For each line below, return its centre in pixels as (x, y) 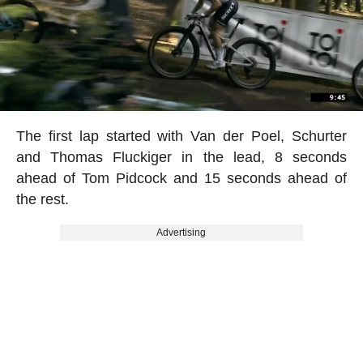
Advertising (181, 232)
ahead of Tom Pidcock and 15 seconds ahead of (181, 178)
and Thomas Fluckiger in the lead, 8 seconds (181, 157)
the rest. (42, 199)
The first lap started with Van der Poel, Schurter (181, 136)
